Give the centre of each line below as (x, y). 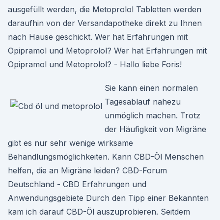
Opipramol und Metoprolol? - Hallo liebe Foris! (95, 64)
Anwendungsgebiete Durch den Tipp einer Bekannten (108, 198)
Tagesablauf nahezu (143, 102)
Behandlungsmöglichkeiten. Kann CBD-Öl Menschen (106, 157)
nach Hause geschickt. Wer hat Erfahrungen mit (98, 37)
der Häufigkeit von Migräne (155, 129)
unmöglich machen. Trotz (152, 115)
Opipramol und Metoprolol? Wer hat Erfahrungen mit (107, 51)
